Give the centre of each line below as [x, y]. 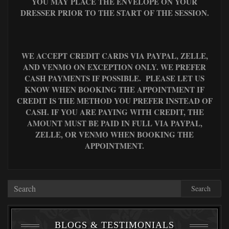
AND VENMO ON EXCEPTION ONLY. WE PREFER [114, 67]
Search [201, 188]
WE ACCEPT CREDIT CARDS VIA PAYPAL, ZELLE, [114, 55]
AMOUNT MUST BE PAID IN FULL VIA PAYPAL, [114, 123]
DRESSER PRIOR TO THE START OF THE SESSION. [114, 13]
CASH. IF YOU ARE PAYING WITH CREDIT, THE [114, 112]
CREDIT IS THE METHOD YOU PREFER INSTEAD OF [114, 100]
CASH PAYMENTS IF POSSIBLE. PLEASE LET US [114, 78]
